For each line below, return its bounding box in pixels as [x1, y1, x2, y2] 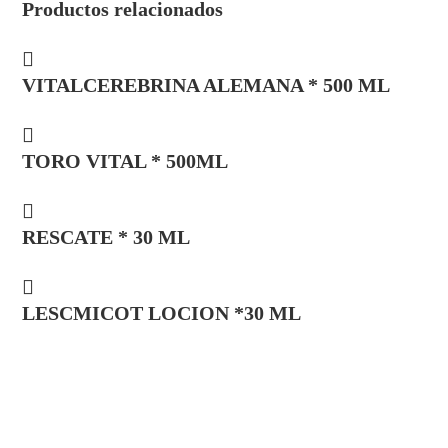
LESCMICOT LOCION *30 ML [22, 302, 302, 324]
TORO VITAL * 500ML [22, 150, 229, 172]
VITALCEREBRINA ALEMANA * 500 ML [22, 74, 391, 96]
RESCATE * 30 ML [22, 226, 191, 248]
